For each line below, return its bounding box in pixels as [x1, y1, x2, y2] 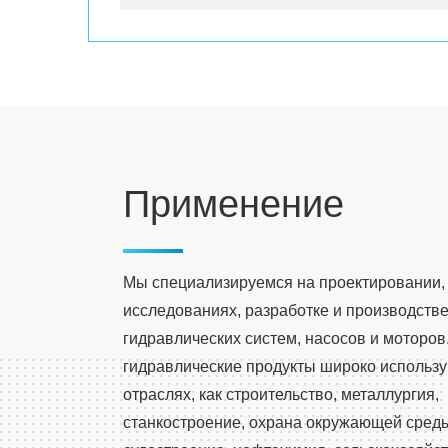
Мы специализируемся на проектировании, [122, 274, 445, 292]
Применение [122, 182, 344, 226]
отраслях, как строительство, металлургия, [122, 386, 439, 404]
